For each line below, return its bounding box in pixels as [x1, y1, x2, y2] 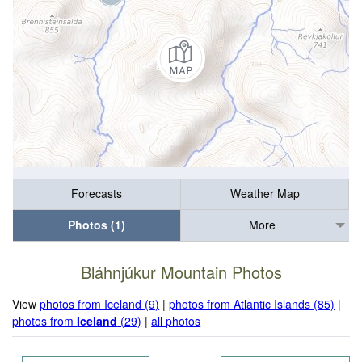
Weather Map [229, 185, 300, 202]
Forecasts [71, 185, 122, 202]
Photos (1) [68, 217, 125, 234]
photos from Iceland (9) [40, 295, 160, 312]
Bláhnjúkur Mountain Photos [80, 260, 282, 284]
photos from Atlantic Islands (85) [169, 295, 335, 312]
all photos [151, 312, 201, 329]
